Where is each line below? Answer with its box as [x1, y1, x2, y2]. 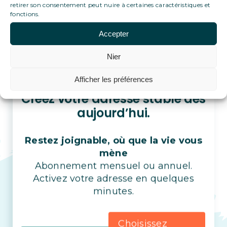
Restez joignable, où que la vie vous [25, 135, 202, 146]
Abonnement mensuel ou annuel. [34, 160, 193, 172]
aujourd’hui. [77, 104, 150, 122]
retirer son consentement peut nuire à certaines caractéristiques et [10, 1, 211, 9]
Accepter [98, 29, 129, 38]
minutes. [93, 185, 134, 197]
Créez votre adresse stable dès [21, 90, 206, 107]
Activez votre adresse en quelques [33, 173, 194, 184]
